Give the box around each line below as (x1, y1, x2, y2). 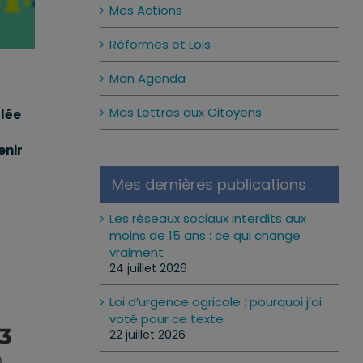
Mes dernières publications (111, 174, 306, 194)
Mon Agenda (109, 70, 186, 87)
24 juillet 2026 (109, 260, 187, 276)
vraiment (109, 244, 164, 261)
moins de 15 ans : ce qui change (109, 227, 301, 244)
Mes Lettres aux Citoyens (109, 104, 262, 121)
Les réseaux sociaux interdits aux (109, 210, 306, 227)
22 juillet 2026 (109, 327, 186, 343)
